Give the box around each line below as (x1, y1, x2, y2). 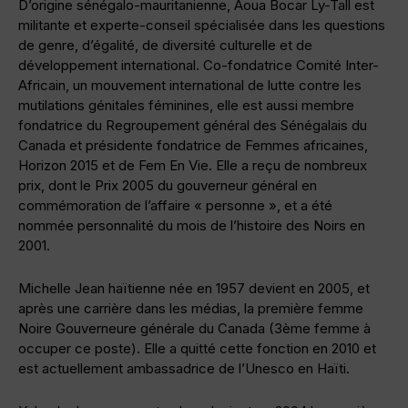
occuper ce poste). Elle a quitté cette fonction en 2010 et (18, 340, 376, 358)
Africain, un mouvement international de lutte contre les (18, 76, 362, 95)
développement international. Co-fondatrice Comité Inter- (18, 56, 379, 75)
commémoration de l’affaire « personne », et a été (18, 197, 332, 215)
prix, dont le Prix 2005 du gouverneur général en (18, 177, 317, 195)
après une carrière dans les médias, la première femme (18, 300, 363, 318)
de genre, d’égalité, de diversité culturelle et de (18, 36, 312, 55)
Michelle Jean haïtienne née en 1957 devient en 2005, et (18, 280, 370, 298)
